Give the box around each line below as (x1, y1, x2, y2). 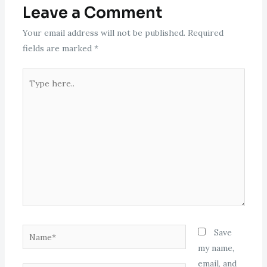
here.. (21, 86, 45, 97)
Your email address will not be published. (22, 27, 185, 39)
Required (187, 27, 223, 39)
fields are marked (22, 43, 94, 54)
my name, (197, 243, 234, 254)
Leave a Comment (22, 3, 162, 23)
